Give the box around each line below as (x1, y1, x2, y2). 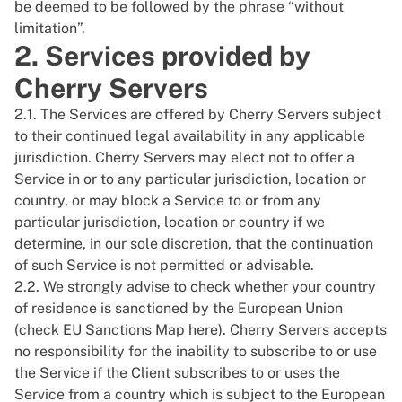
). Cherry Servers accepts (218, 321, 387, 338)
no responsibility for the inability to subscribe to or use (14, 343, 377, 360)
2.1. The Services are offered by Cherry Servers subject (14, 106, 381, 123)
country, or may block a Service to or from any (14, 192, 321, 209)
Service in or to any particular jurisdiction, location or (14, 170, 366, 188)
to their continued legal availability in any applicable (14, 127, 365, 144)
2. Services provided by (14, 39, 310, 72)
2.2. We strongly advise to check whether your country (14, 278, 376, 295)
